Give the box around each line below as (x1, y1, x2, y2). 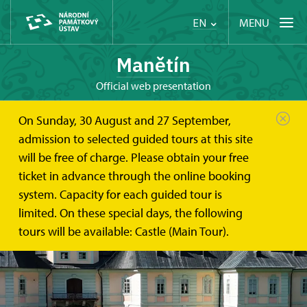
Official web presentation (103, 79, 211, 93)
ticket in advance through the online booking (19, 168, 251, 184)
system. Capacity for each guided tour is (19, 186, 222, 202)
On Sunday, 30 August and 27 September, (19, 112, 231, 128)
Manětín (116, 52, 191, 77)
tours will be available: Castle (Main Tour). (19, 223, 229, 239)
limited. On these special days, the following (19, 205, 243, 221)
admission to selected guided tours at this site (19, 131, 253, 147)
